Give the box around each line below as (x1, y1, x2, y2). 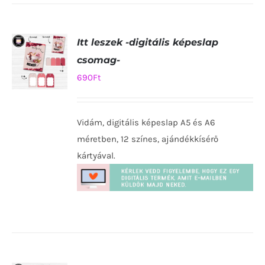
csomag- (77, 54, 121, 66)
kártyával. (77, 150, 116, 161)
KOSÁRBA (22, 98, 57, 107)
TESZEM (24, 109, 54, 118)
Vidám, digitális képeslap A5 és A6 (77, 117, 216, 128)
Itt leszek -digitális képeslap (77, 37, 219, 49)
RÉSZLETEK (20, 131, 62, 140)
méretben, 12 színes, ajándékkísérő (77, 134, 219, 145)
